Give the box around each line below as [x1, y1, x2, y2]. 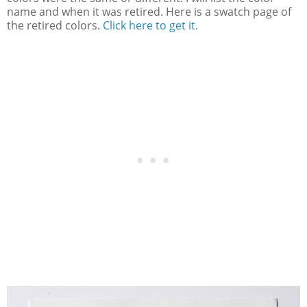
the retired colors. [7, 18, 103, 34]
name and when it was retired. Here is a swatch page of [7, 4, 291, 20]
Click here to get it [103, 18, 195, 34]
